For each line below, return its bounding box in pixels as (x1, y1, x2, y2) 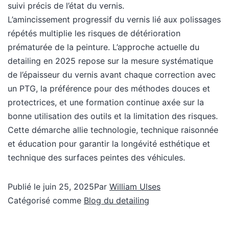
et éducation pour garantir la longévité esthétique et (8, 139, 210, 149)
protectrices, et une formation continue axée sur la (8, 97, 204, 108)
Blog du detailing (84, 195, 149, 206)
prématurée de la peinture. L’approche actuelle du (8, 42, 199, 53)
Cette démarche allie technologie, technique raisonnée (8, 125, 218, 135)
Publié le (8, 181, 43, 192)
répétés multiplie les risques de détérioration (8, 28, 180, 39)
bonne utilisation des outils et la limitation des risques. (8, 111, 218, 122)
